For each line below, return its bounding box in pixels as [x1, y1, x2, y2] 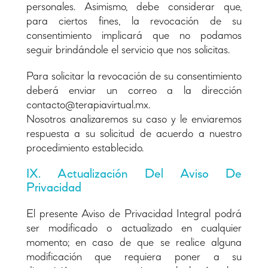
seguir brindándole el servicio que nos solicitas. [26, 44, 230, 56]
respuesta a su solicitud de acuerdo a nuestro [26, 127, 242, 140]
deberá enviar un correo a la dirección [26, 84, 242, 97]
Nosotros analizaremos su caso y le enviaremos [26, 113, 242, 126]
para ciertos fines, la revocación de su [26, 15, 242, 28]
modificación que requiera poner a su [26, 251, 242, 263]
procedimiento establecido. [26, 142, 144, 154]
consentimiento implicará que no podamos [26, 29, 242, 42]
